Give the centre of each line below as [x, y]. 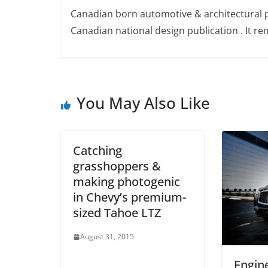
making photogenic [127, 182]
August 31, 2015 [107, 237]
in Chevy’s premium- [130, 197]
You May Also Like [143, 103]
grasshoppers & [117, 166]
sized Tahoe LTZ [117, 213]
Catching [98, 151]
